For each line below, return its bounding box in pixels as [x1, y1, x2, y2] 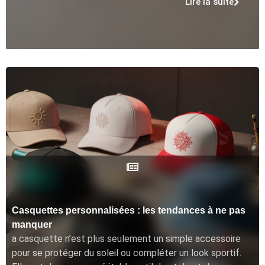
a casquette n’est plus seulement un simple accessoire [12, 232, 241, 244]
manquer [12, 219, 52, 230]
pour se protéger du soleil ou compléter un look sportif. [12, 247, 241, 258]
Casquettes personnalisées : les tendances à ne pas [12, 205, 245, 215]
